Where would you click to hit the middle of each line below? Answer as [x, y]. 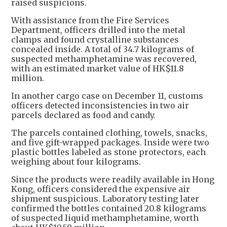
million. [28, 78]
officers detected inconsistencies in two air [100, 105]
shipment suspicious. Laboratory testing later [105, 198]
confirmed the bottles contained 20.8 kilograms [109, 208]
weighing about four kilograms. [76, 161]
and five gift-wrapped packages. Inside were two [110, 142]
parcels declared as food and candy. [83, 115]
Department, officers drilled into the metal [98, 30]
